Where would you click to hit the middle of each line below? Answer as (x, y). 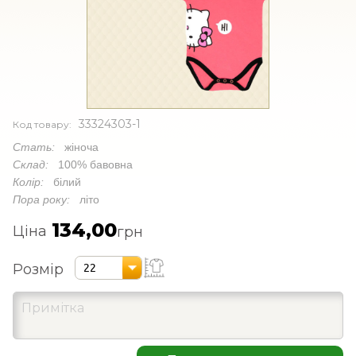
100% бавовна (95, 164)
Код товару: (46, 124)
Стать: (39, 147)
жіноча (81, 147)
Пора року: (46, 199)
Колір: (33, 182)
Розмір (38, 270)
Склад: (35, 164)
